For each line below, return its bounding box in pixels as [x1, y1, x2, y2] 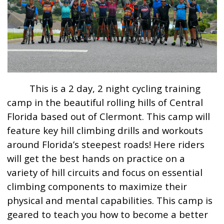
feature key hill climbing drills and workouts [7, 124, 203, 136]
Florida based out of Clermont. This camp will [7, 110, 210, 122]
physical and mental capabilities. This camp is [7, 194, 213, 206]
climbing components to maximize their [7, 180, 187, 192]
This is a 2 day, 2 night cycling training [7, 82, 201, 94]
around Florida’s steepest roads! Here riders [7, 138, 205, 150]
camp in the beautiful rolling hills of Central [7, 96, 203, 108]
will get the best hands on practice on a [7, 152, 185, 164]
